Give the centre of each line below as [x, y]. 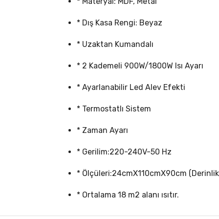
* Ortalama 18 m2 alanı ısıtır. [128, 195]
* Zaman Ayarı [102, 130]
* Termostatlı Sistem [114, 109]
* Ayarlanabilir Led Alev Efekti [131, 87]
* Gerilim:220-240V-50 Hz [124, 152]
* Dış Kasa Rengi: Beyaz [120, 22]
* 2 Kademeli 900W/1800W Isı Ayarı [140, 66]
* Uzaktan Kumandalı [115, 44]
